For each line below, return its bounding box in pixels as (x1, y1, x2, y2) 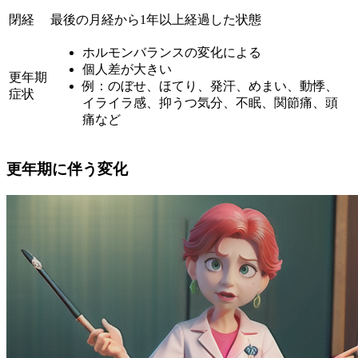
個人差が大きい (82, 62, 172, 77)
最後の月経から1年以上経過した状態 (50, 13, 261, 27)
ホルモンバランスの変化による (82, 46, 261, 60)
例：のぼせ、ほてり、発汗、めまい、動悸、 (82, 79, 338, 93)
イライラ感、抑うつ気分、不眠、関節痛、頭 (82, 96, 338, 110)
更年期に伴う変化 (6, 160, 128, 177)
